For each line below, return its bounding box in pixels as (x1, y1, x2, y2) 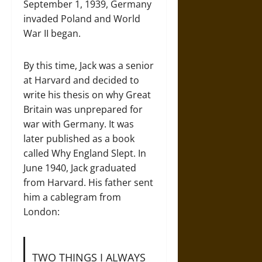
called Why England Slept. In (23, 146, 146, 160)
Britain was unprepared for (23, 102, 143, 116)
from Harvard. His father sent (23, 175, 153, 189)
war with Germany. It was (23, 117, 134, 130)
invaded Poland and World (23, 12, 140, 25)
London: (23, 205, 60, 218)
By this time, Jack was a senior (23, 58, 154, 72)
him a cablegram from (23, 190, 121, 204)
